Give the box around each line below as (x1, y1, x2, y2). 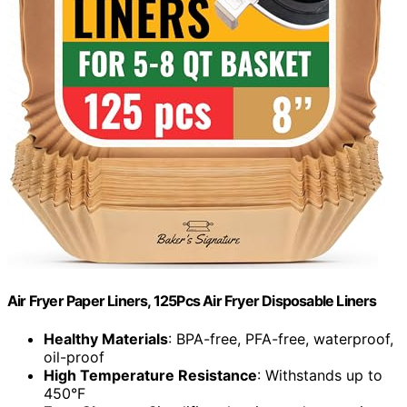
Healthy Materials (44, 329, 168, 348)
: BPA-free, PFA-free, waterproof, (168, 329, 393, 348)
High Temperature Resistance (44, 365, 257, 384)
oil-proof (44, 347, 104, 366)
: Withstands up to (257, 365, 382, 384)
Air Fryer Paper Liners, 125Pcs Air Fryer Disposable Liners (7, 292, 377, 311)
